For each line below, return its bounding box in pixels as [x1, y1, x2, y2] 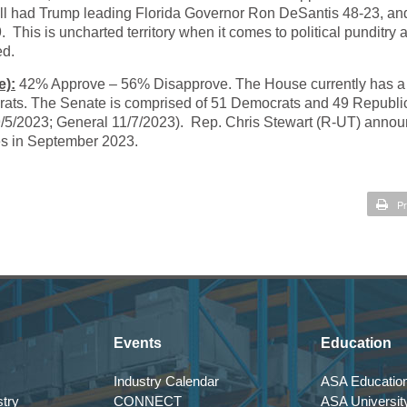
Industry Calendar [114, 373, 219, 389]
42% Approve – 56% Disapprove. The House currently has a [15, 76, 405, 92]
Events [114, 335, 162, 351]
